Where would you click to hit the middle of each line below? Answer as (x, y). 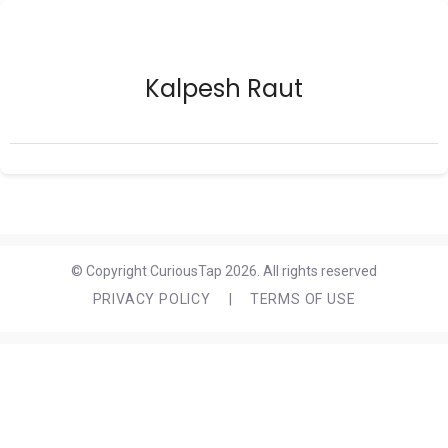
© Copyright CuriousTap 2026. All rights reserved (224, 271)
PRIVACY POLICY (151, 299)
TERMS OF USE (302, 299)
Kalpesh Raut (224, 88)
